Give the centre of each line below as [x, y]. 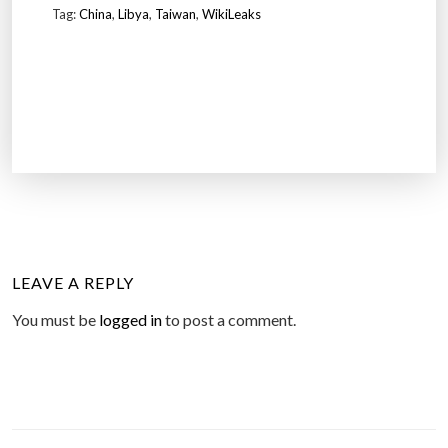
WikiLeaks [231, 14]
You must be [55, 320]
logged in [130, 320]
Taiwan [175, 14]
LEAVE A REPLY [73, 283]
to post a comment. [229, 320]
